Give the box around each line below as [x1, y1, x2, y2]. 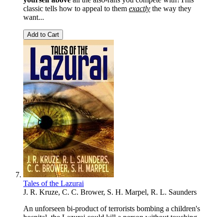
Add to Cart [27, 31, 59, 38]
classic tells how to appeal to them [23, 4, 129, 13]
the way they [150, 4, 191, 13]
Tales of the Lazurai [23, 179, 84, 187]
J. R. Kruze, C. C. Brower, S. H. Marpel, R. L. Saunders [23, 187, 197, 196]
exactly [129, 4, 150, 13]
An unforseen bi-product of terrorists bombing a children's [23, 204, 200, 213]
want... [23, 13, 44, 21]
